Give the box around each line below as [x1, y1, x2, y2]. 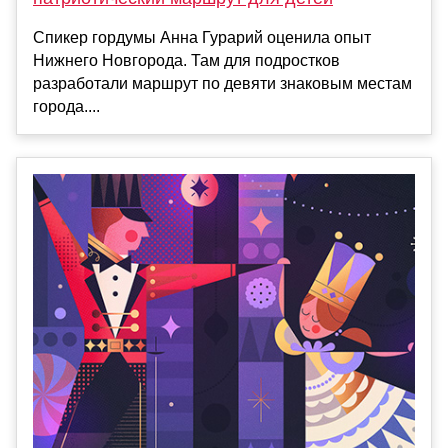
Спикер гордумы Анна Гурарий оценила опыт [33, 28, 371, 46]
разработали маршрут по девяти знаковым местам [33, 74, 412, 92]
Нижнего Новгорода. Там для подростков [33, 51, 340, 69]
